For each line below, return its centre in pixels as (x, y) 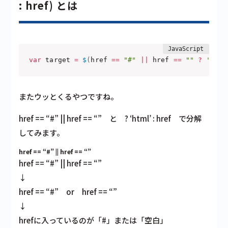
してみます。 (42, 133)
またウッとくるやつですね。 (69, 97)
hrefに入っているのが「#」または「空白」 (93, 220)
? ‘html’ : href (148, 119)
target (58, 60)
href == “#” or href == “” (68, 192)
